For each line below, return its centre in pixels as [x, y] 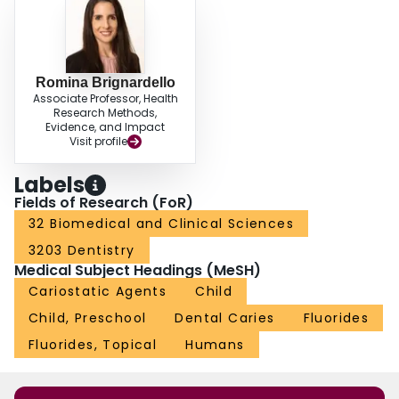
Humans [215, 345]
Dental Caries [225, 318]
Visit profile [98, 142]
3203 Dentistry [82, 251]
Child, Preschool [88, 318]
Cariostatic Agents [98, 292]
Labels [49, 185]
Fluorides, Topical [93, 345]
